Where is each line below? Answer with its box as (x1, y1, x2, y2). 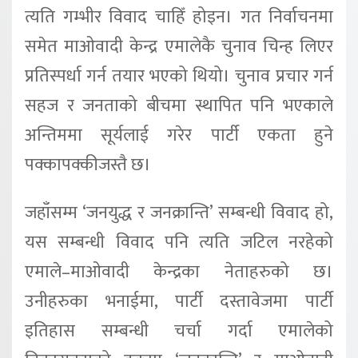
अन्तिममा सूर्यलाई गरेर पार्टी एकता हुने (25, 121, 333, 150)
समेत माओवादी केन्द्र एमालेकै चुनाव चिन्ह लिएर (25, 32, 333, 62)
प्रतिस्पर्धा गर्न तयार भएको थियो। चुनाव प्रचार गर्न (25, 62, 333, 91)
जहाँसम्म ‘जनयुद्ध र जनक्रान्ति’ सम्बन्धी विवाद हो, (25, 197, 333, 228)
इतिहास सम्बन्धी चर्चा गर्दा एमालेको (25, 316, 333, 346)
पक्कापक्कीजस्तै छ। (25, 150, 151, 180)
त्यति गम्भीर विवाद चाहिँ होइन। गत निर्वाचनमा (25, 2, 333, 32)
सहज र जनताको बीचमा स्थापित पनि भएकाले (25, 91, 333, 121)
